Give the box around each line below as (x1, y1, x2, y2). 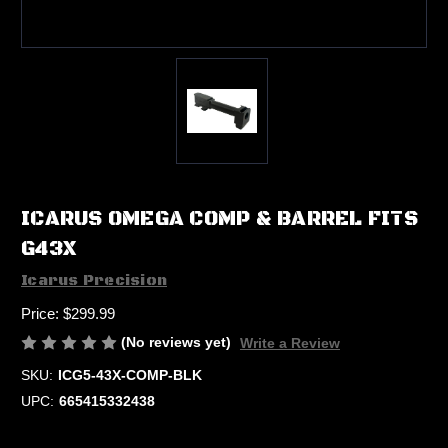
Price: (21, 304, 63, 322)
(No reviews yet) (121, 333, 231, 350)
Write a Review (239, 334, 340, 351)
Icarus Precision (21, 271, 167, 290)
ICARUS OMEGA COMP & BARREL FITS (21, 207, 418, 233)
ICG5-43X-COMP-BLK (57, 366, 202, 383)
